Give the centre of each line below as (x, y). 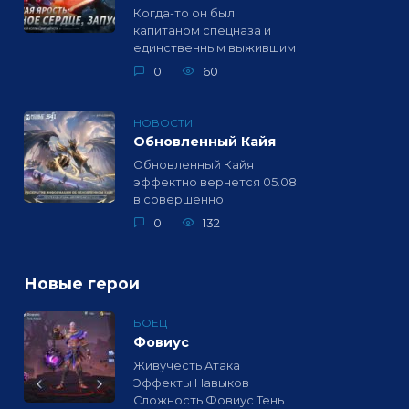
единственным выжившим (215, 48)
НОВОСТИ (163, 122)
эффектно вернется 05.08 (215, 183)
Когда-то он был (184, 14)
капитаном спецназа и (202, 31)
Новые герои (82, 283)
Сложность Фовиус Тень (209, 400)
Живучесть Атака (187, 365)
